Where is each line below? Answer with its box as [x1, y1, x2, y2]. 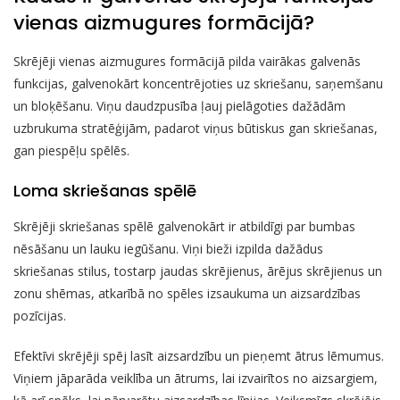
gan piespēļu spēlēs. [13, 141, 129, 159]
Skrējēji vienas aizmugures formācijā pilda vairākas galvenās [13, 52, 361, 70]
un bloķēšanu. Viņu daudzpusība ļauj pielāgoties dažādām [13, 96, 346, 114]
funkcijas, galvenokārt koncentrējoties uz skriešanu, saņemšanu [13, 74, 383, 92]
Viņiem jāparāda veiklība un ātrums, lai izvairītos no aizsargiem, [13, 369, 378, 387]
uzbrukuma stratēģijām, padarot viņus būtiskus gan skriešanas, [13, 119, 378, 137]
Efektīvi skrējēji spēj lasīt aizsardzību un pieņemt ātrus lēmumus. [13, 346, 384, 364]
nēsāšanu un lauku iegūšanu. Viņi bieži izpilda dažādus [13, 239, 323, 257]
